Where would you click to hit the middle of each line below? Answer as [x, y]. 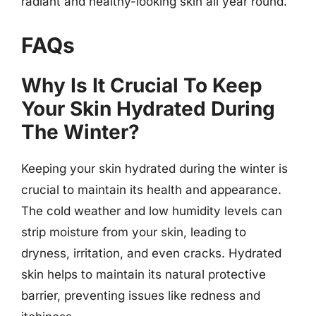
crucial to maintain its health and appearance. [151, 189]
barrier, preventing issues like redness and [141, 295]
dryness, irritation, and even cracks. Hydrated [151, 253]
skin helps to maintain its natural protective [144, 274]
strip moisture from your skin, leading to [134, 232]
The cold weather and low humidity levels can [152, 211]
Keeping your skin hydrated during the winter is [154, 168]
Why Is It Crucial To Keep [142, 85]
